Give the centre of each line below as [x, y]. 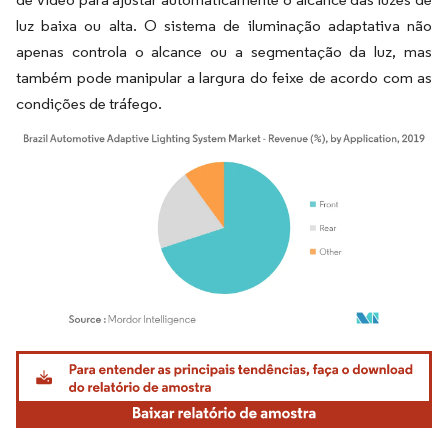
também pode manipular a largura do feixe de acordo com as [224, 77]
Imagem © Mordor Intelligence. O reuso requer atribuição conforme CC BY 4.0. [226, 354]
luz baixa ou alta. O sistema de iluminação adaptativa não [224, 25]
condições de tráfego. [89, 103]
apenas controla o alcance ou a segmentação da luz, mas [224, 51]
